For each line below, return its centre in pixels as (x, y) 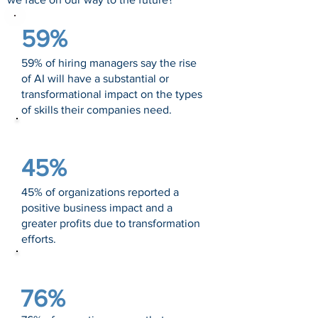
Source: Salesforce (66, 130)
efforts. (39, 239)
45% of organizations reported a (100, 192)
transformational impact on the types (112, 94)
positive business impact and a (97, 208)
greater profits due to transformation (111, 223)
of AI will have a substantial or (95, 78)
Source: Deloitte (60, 262)
